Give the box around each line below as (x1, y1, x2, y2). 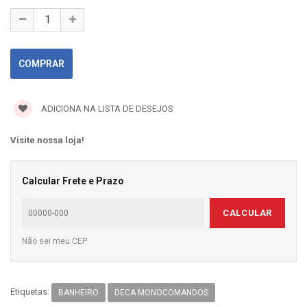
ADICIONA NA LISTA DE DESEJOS (39, 103, 173, 114)
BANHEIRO (58, 288, 99, 298)
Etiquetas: (10, 286, 51, 297)
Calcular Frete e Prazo (22, 175, 124, 187)
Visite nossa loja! (10, 135, 84, 146)
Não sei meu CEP (22, 236, 87, 247)
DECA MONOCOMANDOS (114, 288, 208, 298)
